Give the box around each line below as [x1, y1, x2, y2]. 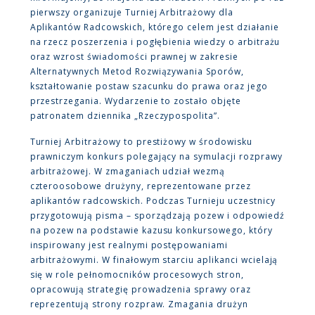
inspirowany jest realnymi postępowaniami [30, 239, 228, 252]
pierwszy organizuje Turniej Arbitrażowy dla [30, 6, 233, 19]
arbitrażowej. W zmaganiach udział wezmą [30, 165, 226, 178]
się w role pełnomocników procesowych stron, [30, 269, 244, 281]
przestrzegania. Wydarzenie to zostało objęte [30, 95, 241, 108]
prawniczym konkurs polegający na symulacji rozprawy [30, 150, 283, 163]
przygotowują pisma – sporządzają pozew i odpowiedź [30, 210, 285, 222]
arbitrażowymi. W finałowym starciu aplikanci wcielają [30, 254, 278, 266]
